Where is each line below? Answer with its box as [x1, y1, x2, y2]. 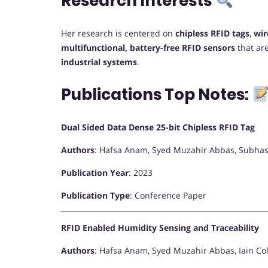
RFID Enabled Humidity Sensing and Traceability [61, 222, 259, 234]
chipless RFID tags [175, 28, 249, 39]
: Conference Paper [130, 190, 206, 202]
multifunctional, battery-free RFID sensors [61, 42, 235, 54]
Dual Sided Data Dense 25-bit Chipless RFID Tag [61, 121, 255, 133]
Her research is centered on [61, 28, 175, 39]
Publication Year [61, 167, 129, 179]
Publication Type [61, 190, 130, 202]
